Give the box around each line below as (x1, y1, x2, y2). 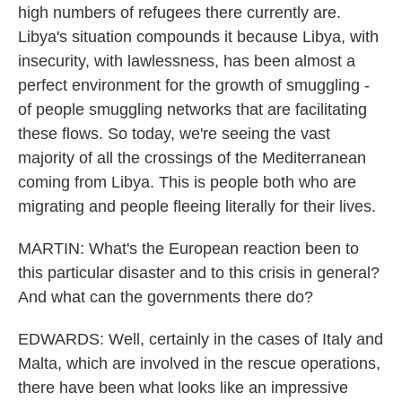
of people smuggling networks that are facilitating (18, 100, 367, 118)
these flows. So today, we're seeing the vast (18, 125, 330, 143)
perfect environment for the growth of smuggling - (18, 76, 370, 94)
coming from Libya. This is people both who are (18, 173, 356, 191)
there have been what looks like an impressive (18, 379, 348, 397)
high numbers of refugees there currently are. (18, 4, 341, 22)
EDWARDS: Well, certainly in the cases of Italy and (18, 330, 383, 348)
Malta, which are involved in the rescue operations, (18, 354, 380, 372)
